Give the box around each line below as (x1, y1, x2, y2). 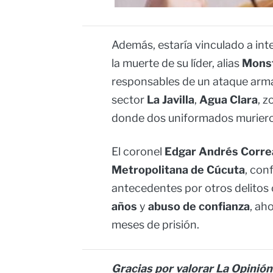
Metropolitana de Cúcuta (112, 163, 245, 177)
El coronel (112, 145, 165, 158)
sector (112, 93, 147, 107)
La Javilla (147, 93, 194, 107)
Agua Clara (199, 93, 258, 107)
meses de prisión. (112, 218, 199, 232)
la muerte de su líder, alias (112, 57, 242, 70)
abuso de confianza (148, 200, 250, 213)
